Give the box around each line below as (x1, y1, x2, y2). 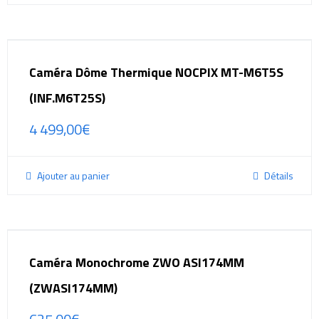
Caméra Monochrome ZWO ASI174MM (29, 252, 244, 272)
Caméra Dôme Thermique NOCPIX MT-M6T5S (29, 62, 283, 82)
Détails (262, 167, 293, 183)
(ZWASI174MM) (29, 278, 117, 298)
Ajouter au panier (35, 167, 110, 183)
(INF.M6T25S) (29, 88, 105, 108)
